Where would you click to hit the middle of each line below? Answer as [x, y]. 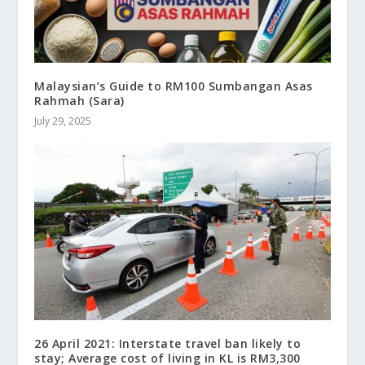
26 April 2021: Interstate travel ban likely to [168, 344]
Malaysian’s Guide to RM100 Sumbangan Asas [174, 86]
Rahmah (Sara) [79, 101]
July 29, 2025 [63, 121]
